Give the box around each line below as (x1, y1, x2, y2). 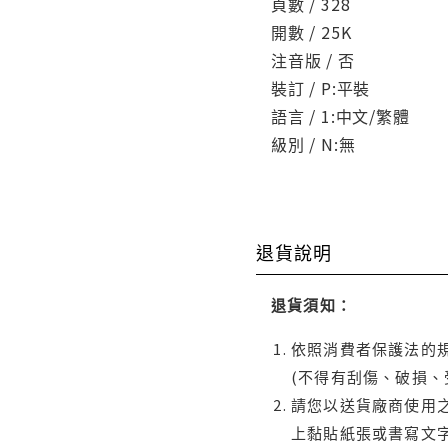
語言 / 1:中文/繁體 (271, 103, 410, 128)
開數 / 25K (271, 19, 352, 44)
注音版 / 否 (271, 47, 355, 72)
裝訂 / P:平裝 (271, 75, 371, 100)
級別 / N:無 (271, 131, 356, 156)
